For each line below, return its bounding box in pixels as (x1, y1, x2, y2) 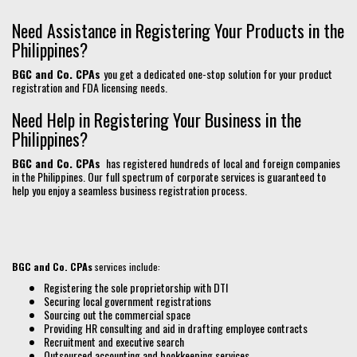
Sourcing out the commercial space (44, 306, 190, 324)
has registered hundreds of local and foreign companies (104, 155, 340, 172)
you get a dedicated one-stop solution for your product (104, 65, 332, 83)
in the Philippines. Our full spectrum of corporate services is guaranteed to (12, 168, 326, 186)
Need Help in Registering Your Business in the (12, 107, 301, 133)
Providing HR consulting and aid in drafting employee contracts (44, 320, 308, 337)
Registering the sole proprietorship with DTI (44, 279, 228, 296)
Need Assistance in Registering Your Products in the (12, 18, 344, 44)
